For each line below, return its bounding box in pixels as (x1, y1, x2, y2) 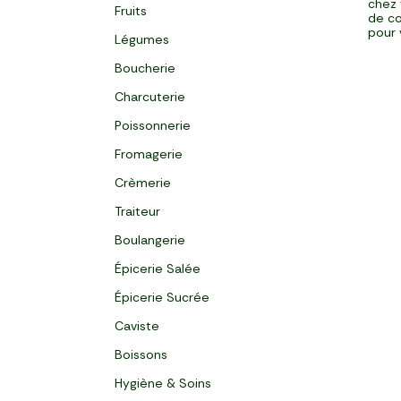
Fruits (115, 3, 147, 19)
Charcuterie (115, 89, 185, 105)
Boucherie (115, 60, 175, 76)
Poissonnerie (115, 117, 191, 133)
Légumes (115, 31, 169, 47)
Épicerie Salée (115, 260, 200, 277)
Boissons (115, 346, 167, 363)
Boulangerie (115, 232, 185, 248)
